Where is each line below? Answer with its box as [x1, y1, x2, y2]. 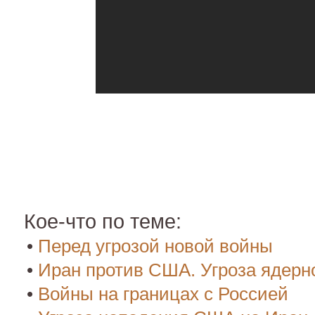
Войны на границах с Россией [38, 283, 288, 304]
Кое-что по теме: [24, 210, 181, 233]
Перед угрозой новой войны [38, 235, 273, 257]
